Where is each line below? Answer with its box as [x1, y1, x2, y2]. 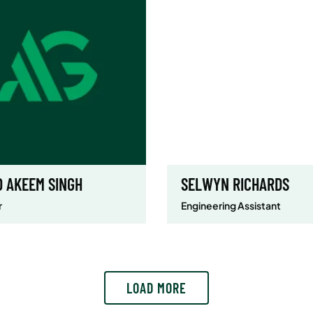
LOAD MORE [126, 279, 187, 297]
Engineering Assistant [180, 198, 281, 212]
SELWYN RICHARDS [180, 173, 289, 194]
